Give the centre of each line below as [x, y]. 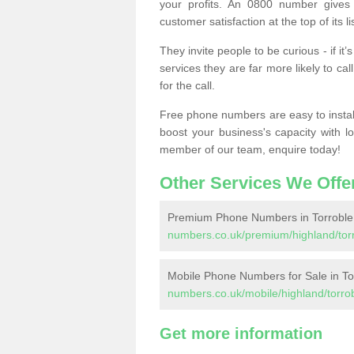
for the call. [187, 85]
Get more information [241, 333]
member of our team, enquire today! [250, 149]
